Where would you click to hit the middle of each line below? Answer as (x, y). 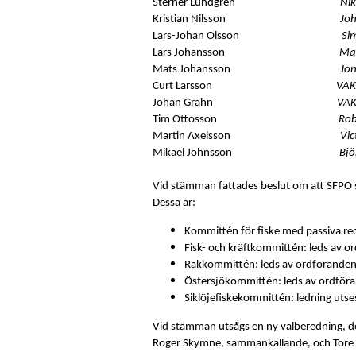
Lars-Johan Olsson (247, 36)
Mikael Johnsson (246, 153)
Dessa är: (175, 203)
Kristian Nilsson (246, 19)
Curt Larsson (244, 86)
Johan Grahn (245, 103)
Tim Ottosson (246, 119)
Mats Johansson (246, 69)
